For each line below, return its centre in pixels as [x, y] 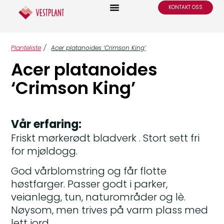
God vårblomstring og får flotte [89, 171]
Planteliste [26, 48]
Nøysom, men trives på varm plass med [110, 210]
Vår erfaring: [46, 124]
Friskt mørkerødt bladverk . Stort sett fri [105, 138]
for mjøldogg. [44, 151]
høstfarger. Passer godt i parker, [89, 184]
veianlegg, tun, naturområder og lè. [98, 197]
